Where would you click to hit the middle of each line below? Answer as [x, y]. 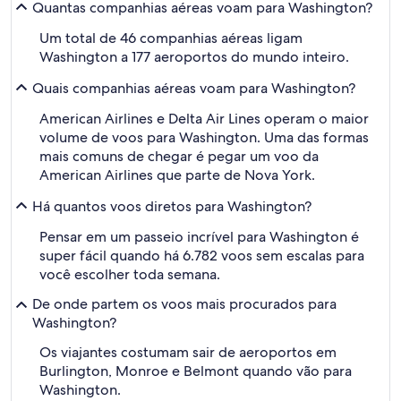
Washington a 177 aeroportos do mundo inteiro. [194, 57]
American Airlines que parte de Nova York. [177, 175]
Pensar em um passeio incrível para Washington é [199, 237]
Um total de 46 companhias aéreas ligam [171, 38]
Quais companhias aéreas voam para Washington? [194, 88]
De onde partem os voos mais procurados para [184, 304]
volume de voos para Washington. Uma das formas [204, 137]
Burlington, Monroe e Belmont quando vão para [196, 371]
